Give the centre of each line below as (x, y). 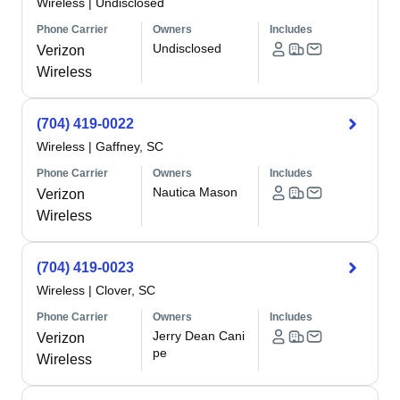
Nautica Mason (196, 192)
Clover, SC (125, 290)
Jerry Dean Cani (199, 336)
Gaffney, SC (129, 146)
